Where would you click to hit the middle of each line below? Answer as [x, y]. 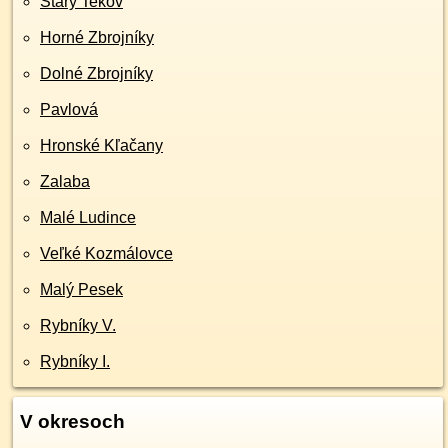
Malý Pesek [81, 289]
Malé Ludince [88, 217]
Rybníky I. [75, 361]
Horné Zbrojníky [97, 37]
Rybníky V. [78, 325]
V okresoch [72, 421]
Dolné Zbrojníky [96, 73]
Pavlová [69, 109]
